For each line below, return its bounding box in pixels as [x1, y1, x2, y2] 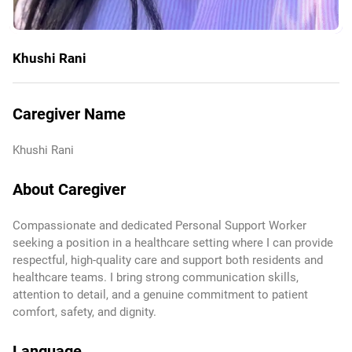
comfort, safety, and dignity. [13, 305, 156, 319]
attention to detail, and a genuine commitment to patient [13, 288, 308, 302]
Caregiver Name [13, 104, 126, 123]
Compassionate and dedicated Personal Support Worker [13, 218, 306, 233]
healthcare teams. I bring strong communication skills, [13, 270, 299, 284]
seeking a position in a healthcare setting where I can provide [13, 236, 333, 250]
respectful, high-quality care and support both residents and [13, 253, 323, 267]
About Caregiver [13, 180, 126, 199]
